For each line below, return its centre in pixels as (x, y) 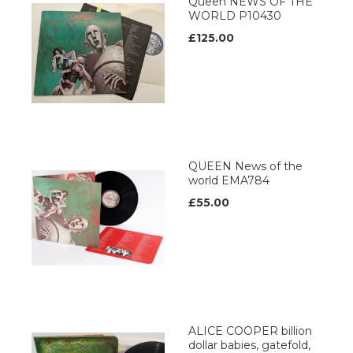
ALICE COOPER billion (250, 331)
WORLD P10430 (235, 16)
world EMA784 (229, 181)
